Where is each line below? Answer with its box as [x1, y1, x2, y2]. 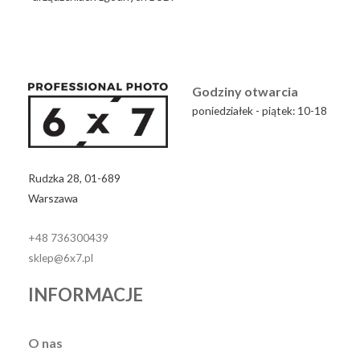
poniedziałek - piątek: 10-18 [192, 103, 327, 117]
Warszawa [28, 191, 78, 206]
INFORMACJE [28, 284, 143, 306]
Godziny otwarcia [192, 83, 298, 99]
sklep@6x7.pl [28, 251, 93, 265]
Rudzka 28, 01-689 [28, 171, 121, 186]
